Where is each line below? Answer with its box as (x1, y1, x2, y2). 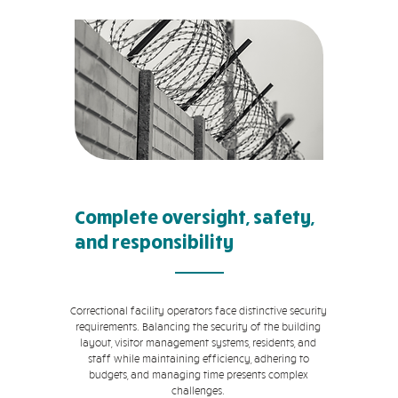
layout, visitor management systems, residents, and (80, 336, 316, 349)
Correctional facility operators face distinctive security (69, 304, 327, 317)
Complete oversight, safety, (75, 205, 314, 228)
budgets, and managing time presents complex (88, 368, 308, 381)
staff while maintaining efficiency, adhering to (87, 352, 309, 365)
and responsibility (75, 230, 234, 253)
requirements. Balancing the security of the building (76, 320, 321, 333)
